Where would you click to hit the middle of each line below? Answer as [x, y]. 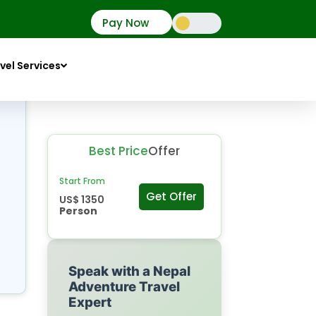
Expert [90, 302]
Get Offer [172, 197]
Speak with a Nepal [130, 271]
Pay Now [125, 23]
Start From [82, 181]
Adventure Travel [124, 286]
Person [78, 211]
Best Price [118, 151]
